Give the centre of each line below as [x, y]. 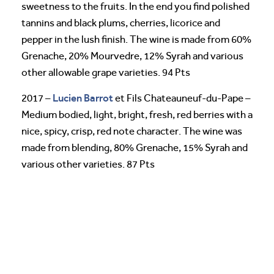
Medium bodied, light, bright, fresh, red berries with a [137, 115]
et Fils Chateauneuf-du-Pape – [182, 98]
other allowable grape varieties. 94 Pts [106, 73]
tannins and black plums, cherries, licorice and [121, 23]
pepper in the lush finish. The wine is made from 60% [136, 40]
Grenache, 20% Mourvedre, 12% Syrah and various [132, 56]
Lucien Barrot [83, 98]
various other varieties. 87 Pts [88, 165]
